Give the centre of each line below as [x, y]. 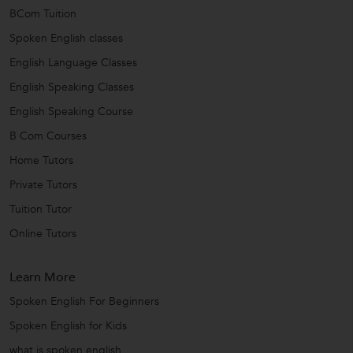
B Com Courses [48, 136]
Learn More [43, 277]
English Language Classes [73, 62]
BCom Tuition [43, 13]
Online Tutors [43, 233]
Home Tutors [41, 160]
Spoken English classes [66, 38]
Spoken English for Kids [68, 325]
